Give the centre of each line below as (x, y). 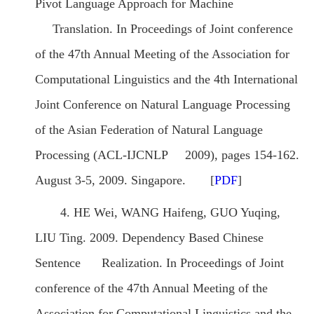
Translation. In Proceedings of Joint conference (164, 29)
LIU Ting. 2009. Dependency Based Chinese (149, 238)
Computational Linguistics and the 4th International (166, 80)
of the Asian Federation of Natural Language (149, 130)
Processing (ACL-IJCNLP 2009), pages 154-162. (167, 155)
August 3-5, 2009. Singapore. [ (125, 180)
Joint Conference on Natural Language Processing (163, 105)
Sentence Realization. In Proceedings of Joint (159, 263)
